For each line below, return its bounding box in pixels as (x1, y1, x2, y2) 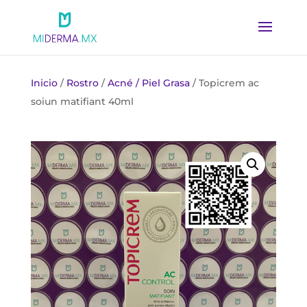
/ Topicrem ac (189, 77, 259, 89)
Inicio (30, 77, 58, 89)
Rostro (66, 77, 99, 89)
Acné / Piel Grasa (107, 77, 190, 89)
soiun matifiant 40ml (30, 95, 134, 108)
